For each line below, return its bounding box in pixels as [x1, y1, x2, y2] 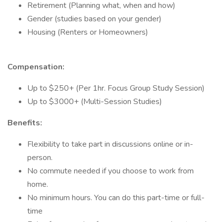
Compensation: [7, 61, 64, 72]
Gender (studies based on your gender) [27, 13, 162, 24]
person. [27, 152, 53, 163]
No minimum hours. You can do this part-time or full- [27, 192, 205, 203]
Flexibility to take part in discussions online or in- [27, 139, 193, 150]
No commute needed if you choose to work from [27, 166, 194, 176]
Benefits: [7, 117, 42, 128]
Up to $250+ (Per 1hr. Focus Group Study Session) [27, 83, 205, 94]
